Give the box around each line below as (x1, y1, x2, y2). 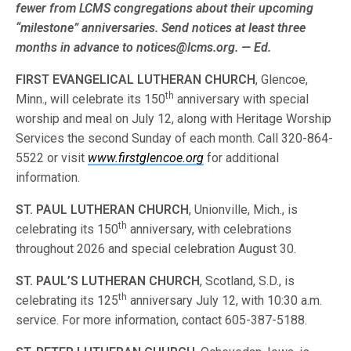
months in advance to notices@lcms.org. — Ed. (16, 40, 272, 55)
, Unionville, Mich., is (189, 202, 299, 217)
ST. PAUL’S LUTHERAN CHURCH (16, 273, 201, 288)
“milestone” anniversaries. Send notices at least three (16, 20, 306, 35)
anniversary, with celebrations (127, 222, 292, 237)
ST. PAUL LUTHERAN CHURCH (16, 202, 190, 217)
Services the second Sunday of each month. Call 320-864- (16, 131, 334, 146)
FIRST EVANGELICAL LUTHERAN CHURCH (16, 72, 256, 87)
